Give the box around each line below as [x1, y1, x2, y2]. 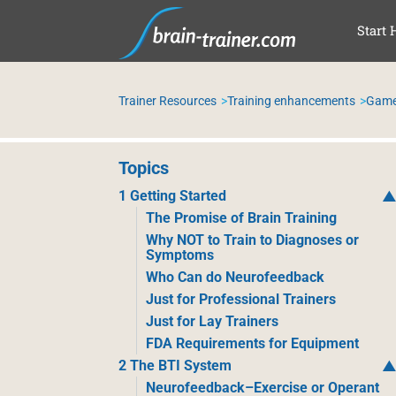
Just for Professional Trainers [146, 291, 337, 308]
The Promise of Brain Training [146, 209, 338, 226]
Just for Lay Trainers [146, 313, 279, 330]
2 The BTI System [118, 357, 232, 374]
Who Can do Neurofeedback [146, 269, 325, 286]
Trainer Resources [118, 93, 217, 108]
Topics [118, 157, 170, 179]
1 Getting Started [118, 187, 227, 204]
